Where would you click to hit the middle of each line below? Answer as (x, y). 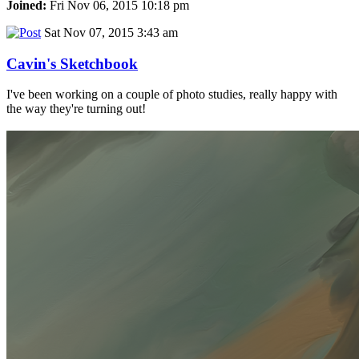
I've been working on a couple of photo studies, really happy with (172, 95)
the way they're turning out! (76, 109)
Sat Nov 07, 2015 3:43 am (109, 32)
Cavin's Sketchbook (72, 63)
